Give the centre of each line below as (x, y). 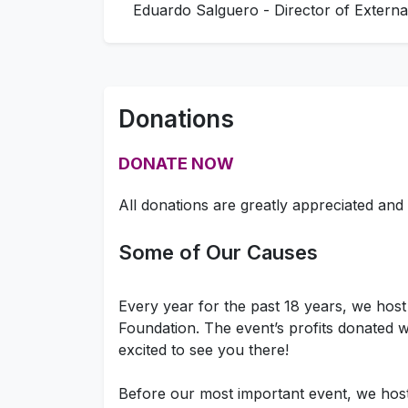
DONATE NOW (176, 163)
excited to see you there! (204, 349)
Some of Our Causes (218, 252)
